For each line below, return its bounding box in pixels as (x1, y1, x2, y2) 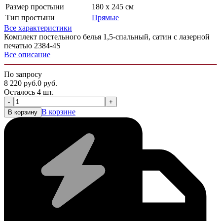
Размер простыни (5, 2, 64, 11)
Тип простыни (5, 13, 55, 22)
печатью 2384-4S (4, 41, 61, 50)
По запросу (4, 70, 42, 78)
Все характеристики (4, 23, 72, 32)
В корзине (41, 107, 75, 116)
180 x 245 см (92, 2, 134, 11)
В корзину (8, 108, 37, 116)
